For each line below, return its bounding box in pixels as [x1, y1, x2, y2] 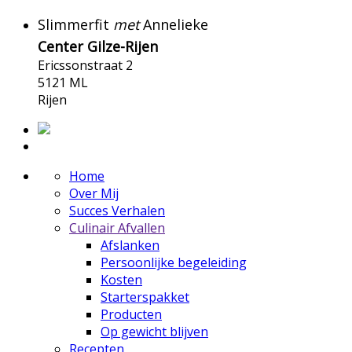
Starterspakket [101, 288, 189, 306]
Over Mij [69, 185, 119, 202]
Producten [101, 306, 162, 323]
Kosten [101, 271, 142, 288]
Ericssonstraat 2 [38, 57, 133, 74]
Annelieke [139, 15, 208, 34]
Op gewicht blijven [101, 323, 208, 340]
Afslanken [101, 236, 159, 254]
